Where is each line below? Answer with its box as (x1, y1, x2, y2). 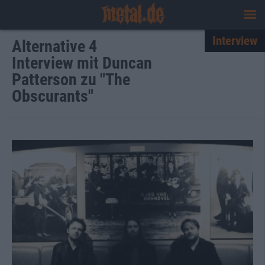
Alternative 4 (12, 37, 97, 56)
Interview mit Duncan (12, 53, 152, 73)
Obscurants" (12, 86, 93, 106)
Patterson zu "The (12, 70, 130, 89)
